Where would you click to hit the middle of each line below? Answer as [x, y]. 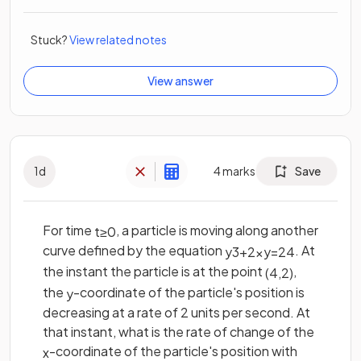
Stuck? [49, 39]
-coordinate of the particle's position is [189, 292]
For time [68, 230]
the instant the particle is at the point [154, 271]
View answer [180, 80]
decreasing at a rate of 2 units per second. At [176, 313]
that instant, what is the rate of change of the [178, 332]
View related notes [118, 39]
